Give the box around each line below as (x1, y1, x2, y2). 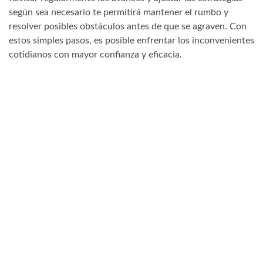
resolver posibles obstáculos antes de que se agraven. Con (9, 22, 247, 32)
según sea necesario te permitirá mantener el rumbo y (9, 8, 228, 18)
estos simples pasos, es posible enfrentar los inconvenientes (9, 36, 254, 46)
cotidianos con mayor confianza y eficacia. (9, 50, 182, 60)
